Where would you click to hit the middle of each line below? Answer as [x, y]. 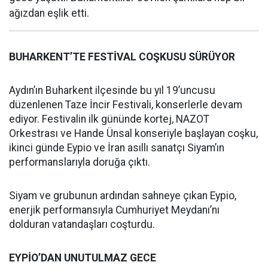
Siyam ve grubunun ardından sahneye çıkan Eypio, [123, 195]
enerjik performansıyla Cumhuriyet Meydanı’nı [114, 210]
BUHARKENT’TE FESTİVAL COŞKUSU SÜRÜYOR [122, 57]
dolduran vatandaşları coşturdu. [82, 224]
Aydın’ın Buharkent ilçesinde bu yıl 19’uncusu [112, 90]
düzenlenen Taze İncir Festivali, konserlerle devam [126, 104]
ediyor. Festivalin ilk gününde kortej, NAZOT [109, 119]
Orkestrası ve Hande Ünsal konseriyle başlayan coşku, [133, 133]
